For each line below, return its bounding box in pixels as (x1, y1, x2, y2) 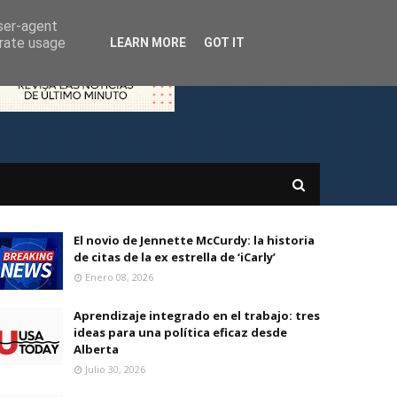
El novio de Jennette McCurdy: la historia (74, 232, 315, 248)
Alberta (74, 341, 119, 357)
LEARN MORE (110, 35, 186, 50)
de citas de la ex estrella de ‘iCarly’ (74, 249, 276, 265)
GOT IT (204, 35, 245, 50)
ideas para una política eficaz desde (74, 324, 287, 340)
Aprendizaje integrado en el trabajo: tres (74, 307, 320, 323)
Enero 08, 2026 (85, 270, 153, 284)
